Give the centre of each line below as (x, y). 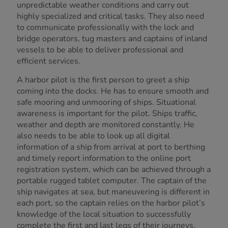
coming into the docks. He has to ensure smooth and (113, 91)
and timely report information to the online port (104, 159)
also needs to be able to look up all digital (93, 136)
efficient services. (49, 61)
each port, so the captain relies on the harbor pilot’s (111, 203)
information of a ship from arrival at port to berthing (111, 147)
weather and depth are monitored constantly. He (106, 125)
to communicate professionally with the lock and (105, 28)
